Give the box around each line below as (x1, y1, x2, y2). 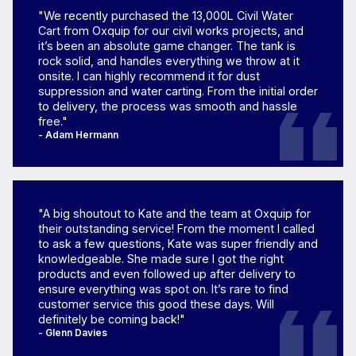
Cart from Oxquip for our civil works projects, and (38, 24, 304, 38)
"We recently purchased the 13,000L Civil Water (38, 9, 293, 23)
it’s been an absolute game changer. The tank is (38, 39, 296, 53)
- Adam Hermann (38, 129, 118, 141)
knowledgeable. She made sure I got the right (38, 252, 284, 266)
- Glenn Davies (38, 327, 107, 339)
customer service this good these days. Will (38, 297, 274, 311)
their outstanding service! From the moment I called (38, 222, 315, 236)
